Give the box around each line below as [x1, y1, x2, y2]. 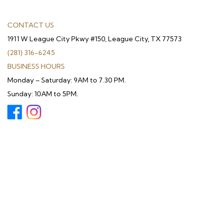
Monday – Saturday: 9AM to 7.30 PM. [7, 76, 126, 85]
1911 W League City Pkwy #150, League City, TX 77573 [7, 34, 182, 44]
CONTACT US [7, 21, 54, 30]
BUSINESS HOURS [7, 62, 65, 71]
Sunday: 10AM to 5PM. [7, 89, 78, 99]
